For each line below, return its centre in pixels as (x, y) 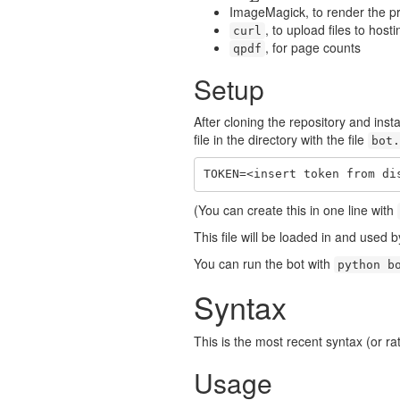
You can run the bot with (264, 263)
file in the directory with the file (281, 139)
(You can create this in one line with (296, 209)
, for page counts (313, 47)
